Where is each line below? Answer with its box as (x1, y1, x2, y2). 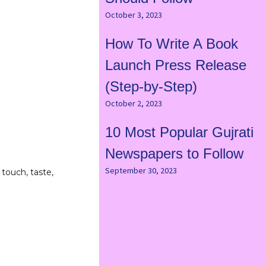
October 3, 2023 (104, 9, 162, 21)
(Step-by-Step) (104, 78, 197, 95)
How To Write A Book (104, 36, 238, 52)
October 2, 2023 (104, 98, 162, 109)
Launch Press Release (104, 57, 246, 74)
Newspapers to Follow (104, 145, 243, 162)
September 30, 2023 (104, 165, 177, 176)
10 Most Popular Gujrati (104, 124, 254, 141)
